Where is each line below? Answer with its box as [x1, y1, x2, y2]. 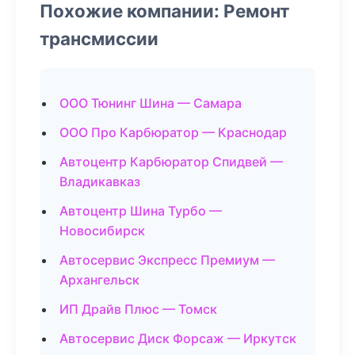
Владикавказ [59, 174, 140, 189]
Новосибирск [59, 223, 145, 239]
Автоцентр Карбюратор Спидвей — [59, 154, 283, 170]
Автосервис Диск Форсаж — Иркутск [59, 330, 296, 346]
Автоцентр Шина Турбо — [59, 203, 222, 219]
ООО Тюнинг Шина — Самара [59, 95, 242, 111]
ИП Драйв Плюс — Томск [59, 301, 217, 317]
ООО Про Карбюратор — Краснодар [59, 124, 287, 140]
